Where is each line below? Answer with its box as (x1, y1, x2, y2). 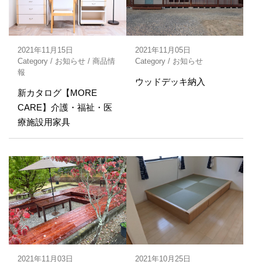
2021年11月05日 (135, 46, 191, 55)
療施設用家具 (18, 117, 70, 127)
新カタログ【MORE (18, 88, 97, 98)
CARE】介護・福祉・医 (18, 102, 112, 113)
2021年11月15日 (18, 46, 73, 55)
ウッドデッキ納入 (135, 77, 205, 87)
